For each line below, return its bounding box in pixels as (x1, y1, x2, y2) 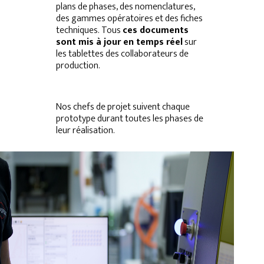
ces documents (122, 22, 189, 38)
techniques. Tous (55, 22, 123, 38)
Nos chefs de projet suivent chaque (55, 98, 190, 115)
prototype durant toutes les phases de (55, 110, 203, 127)
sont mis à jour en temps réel (55, 34, 183, 50)
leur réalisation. (55, 122, 115, 138)
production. (55, 57, 100, 74)
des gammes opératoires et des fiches (55, 10, 203, 27)
